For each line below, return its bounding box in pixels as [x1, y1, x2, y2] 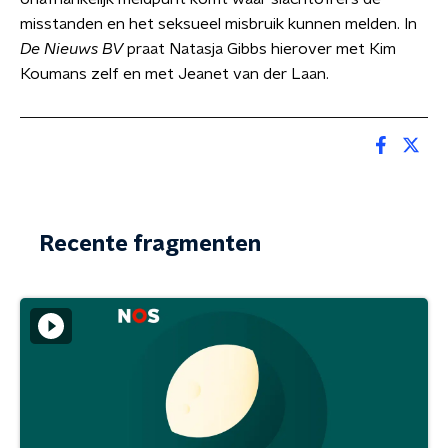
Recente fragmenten [40, 233, 261, 255]
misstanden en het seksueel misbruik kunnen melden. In [20, 16, 417, 32]
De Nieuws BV [20, 41, 123, 57]
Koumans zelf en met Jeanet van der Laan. [20, 66, 329, 82]
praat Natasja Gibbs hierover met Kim [123, 41, 396, 57]
